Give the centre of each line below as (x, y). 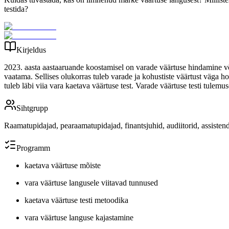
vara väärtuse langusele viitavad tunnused (91, 182)
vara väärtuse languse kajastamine (79, 217)
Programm (33, 148)
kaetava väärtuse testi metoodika (76, 200)
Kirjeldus (31, 50)
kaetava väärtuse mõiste (63, 165)
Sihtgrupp (32, 108)
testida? (16, 9)
